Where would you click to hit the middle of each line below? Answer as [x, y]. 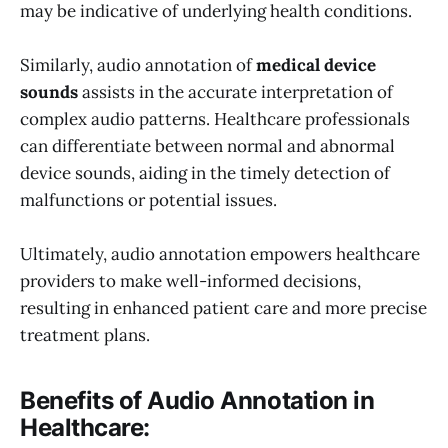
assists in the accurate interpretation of [235, 91]
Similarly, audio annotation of [138, 64]
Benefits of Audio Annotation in [197, 401]
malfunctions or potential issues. [148, 199]
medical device [316, 64]
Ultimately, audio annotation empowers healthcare [220, 254]
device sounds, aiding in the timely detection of [205, 172]
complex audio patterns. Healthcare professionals [215, 118]
